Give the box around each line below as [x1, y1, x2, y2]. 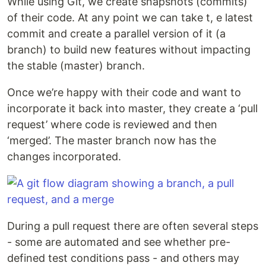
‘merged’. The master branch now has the [7, 134, 216, 147]
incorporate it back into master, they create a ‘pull [7, 102, 258, 115]
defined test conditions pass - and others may [7, 252, 239, 264]
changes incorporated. [7, 150, 121, 163]
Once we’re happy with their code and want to [7, 86, 241, 99]
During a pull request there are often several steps [7, 220, 258, 232]
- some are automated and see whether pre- [7, 236, 230, 248]
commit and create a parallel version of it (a [7, 27, 226, 40]
